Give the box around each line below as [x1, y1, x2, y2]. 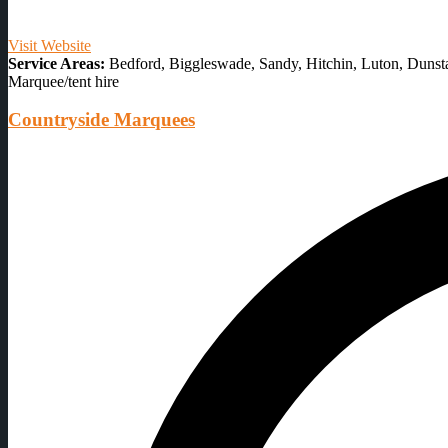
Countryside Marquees [8, 109, 195, 131]
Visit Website [8, 36, 91, 54]
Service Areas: [8, 54, 105, 72]
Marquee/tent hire [8, 72, 119, 90]
